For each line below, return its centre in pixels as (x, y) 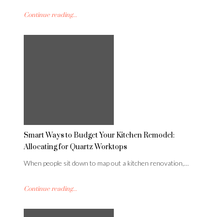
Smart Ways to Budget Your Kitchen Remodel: (99, 136)
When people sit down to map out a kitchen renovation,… (106, 163)
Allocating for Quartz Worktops (75, 147)
